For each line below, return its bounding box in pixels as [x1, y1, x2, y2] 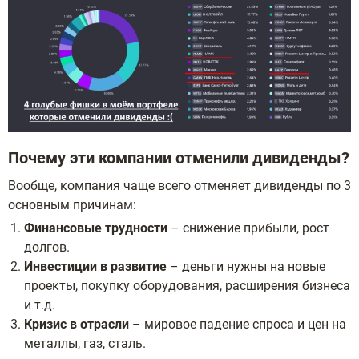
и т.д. [24, 296, 55, 313]
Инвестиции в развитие [24, 258, 167, 274]
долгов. [24, 239, 70, 255]
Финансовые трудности [24, 220, 167, 236]
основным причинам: [8, 196, 136, 212]
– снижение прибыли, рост [167, 220, 329, 236]
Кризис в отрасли [24, 316, 129, 332]
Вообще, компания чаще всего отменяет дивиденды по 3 [8, 177, 351, 193]
